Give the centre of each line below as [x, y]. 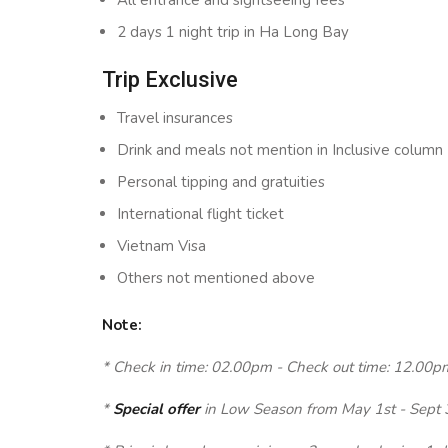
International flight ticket [200, 214]
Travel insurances [175, 118]
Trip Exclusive [170, 79]
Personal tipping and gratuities [221, 182]
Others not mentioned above [216, 278]
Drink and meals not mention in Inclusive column [280, 150]
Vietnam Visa [161, 246]
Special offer [156, 409]
